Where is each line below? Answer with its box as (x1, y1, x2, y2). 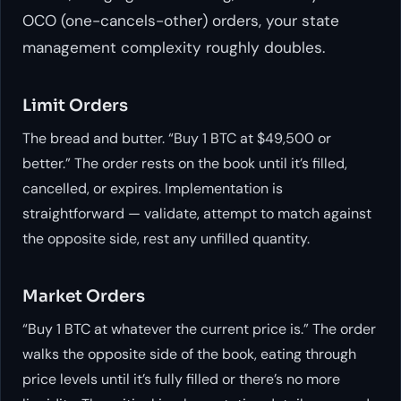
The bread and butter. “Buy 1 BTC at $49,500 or (22, 129, 331, 149)
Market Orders (22, 285, 145, 306)
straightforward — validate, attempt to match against (22, 204, 371, 224)
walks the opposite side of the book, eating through (22, 344, 356, 363)
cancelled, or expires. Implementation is (22, 179, 283, 199)
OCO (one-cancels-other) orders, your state (22, 11, 339, 31)
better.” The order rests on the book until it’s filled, (22, 154, 347, 174)
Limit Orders (22, 95, 128, 116)
